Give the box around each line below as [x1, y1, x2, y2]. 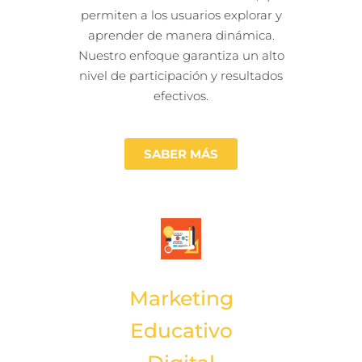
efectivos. [154, 88, 208, 104]
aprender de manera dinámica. [87, 27, 275, 44]
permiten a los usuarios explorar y [80, 7, 282, 23]
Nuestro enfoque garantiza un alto [78, 48, 284, 64]
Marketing [128, 286, 234, 311]
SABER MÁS [144, 146, 218, 162]
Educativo [129, 318, 233, 343]
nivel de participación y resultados [79, 68, 283, 84]
